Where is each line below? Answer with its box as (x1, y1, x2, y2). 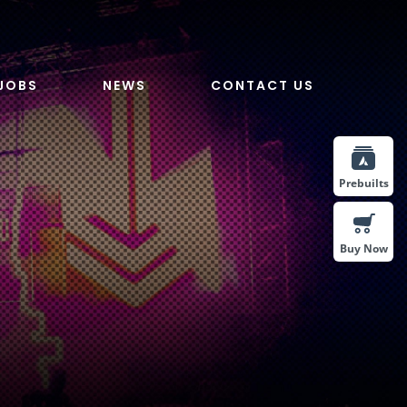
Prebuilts (338, 175, 389, 191)
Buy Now (339, 241, 388, 256)
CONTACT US (211, 75, 315, 94)
